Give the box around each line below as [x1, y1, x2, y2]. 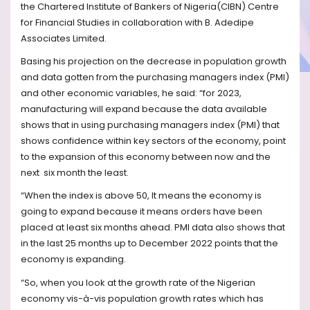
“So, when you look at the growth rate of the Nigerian [21, 275, 255, 289]
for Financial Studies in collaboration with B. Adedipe [21, 15, 254, 29]
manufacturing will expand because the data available [21, 102, 267, 116]
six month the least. [44, 165, 129, 179]
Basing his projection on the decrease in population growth [21, 54, 286, 68]
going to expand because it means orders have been [21, 205, 262, 219]
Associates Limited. [21, 31, 107, 45]
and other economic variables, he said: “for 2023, [21, 86, 241, 100]
